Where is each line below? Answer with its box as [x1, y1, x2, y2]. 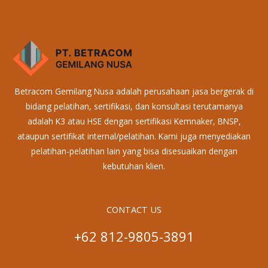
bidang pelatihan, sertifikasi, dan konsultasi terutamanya [25, 100, 243, 112]
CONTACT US [106, 203, 162, 216]
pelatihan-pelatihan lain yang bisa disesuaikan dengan [31, 145, 237, 157]
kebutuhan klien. [103, 160, 165, 172]
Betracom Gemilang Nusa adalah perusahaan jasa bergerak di [14, 86, 254, 98]
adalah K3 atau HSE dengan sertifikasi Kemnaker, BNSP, [27, 115, 241, 127]
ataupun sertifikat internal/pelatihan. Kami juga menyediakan [17, 130, 251, 142]
